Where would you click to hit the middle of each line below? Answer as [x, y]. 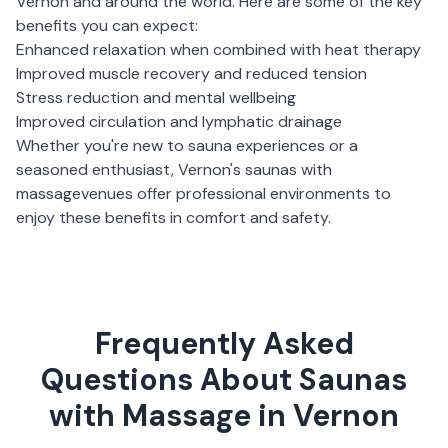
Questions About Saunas [224, 379]
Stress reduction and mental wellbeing [156, 97]
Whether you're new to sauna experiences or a [187, 145]
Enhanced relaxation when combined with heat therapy [218, 49]
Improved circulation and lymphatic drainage [179, 121]
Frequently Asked [224, 343]
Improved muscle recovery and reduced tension [191, 73]
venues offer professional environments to [236, 193]
